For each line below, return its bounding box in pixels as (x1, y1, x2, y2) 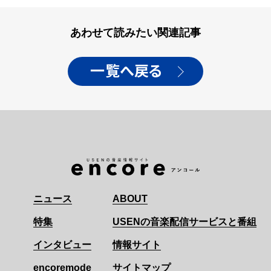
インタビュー (33, 240, 91, 250)
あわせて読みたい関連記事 (70, 27, 201, 39)
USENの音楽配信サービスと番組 (113, 217, 256, 227)
